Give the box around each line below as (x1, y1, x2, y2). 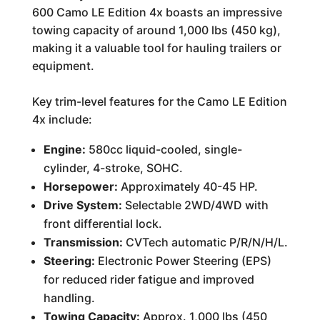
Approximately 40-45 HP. (117, 179, 258, 194)
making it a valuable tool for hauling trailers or (31, 41, 281, 55)
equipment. (31, 59, 94, 73)
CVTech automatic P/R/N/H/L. (122, 235, 288, 249)
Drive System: (43, 198, 122, 212)
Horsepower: (43, 179, 118, 194)
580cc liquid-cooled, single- (85, 142, 242, 156)
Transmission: (43, 235, 123, 249)
